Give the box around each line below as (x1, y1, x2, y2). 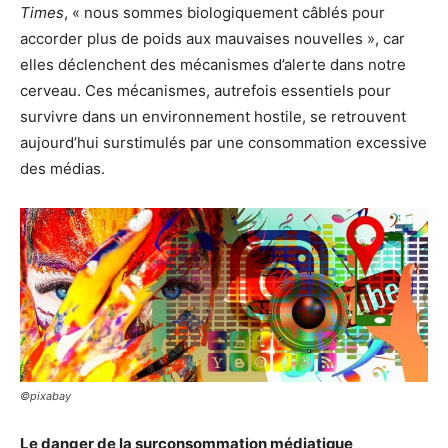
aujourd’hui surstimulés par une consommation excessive (20, 133, 427, 152)
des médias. (20, 159, 105, 178)
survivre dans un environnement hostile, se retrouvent (20, 107, 406, 126)
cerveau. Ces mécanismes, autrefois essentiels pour (20, 81, 391, 100)
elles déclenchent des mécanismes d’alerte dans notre (20, 55, 406, 74)
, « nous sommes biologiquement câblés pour (64, 3, 385, 22)
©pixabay (20, 389, 71, 404)
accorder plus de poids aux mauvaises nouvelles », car (20, 29, 405, 48)
